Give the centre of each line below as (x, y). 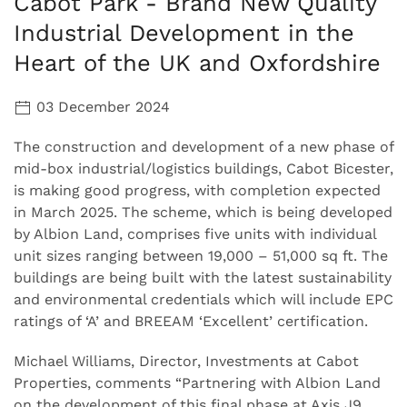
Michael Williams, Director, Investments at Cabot (186, 361)
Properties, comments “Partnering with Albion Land (197, 382)
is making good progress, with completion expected (197, 190)
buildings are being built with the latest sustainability (203, 277)
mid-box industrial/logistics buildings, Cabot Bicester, (203, 168)
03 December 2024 (101, 106)
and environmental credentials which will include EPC (203, 299)
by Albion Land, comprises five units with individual (195, 233)
